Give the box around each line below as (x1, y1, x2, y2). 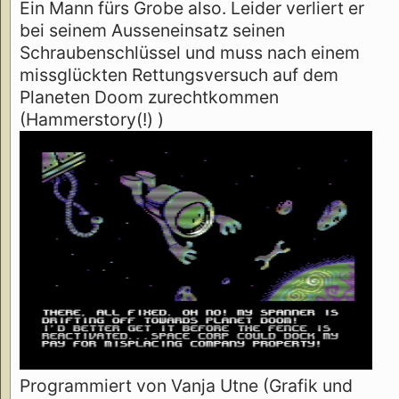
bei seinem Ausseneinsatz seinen (20, 20, 285, 42)
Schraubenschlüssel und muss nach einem (20, 42, 360, 64)
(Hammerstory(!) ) (20, 109, 164, 131)
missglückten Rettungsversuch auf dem (20, 64, 338, 86)
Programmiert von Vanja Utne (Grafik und (20, 374, 353, 396)
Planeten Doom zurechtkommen (20, 86, 279, 109)
